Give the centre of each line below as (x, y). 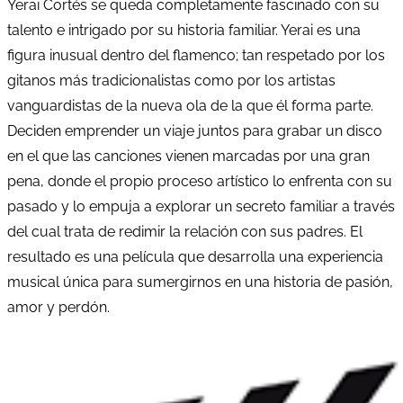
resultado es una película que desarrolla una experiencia (195, 256)
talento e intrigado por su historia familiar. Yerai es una (184, 30)
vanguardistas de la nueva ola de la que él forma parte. (190, 105)
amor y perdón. (58, 307)
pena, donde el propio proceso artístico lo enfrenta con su (200, 181)
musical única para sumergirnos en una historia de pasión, (200, 282)
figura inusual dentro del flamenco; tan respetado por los (196, 55)
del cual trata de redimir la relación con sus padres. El (185, 231)
